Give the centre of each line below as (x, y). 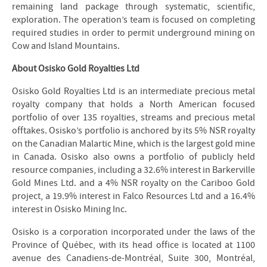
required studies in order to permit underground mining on (133, 33)
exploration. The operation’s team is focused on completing (133, 20)
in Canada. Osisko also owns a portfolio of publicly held (133, 157)
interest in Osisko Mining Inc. (69, 209)
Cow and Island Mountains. (66, 46)
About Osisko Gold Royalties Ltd (76, 69)
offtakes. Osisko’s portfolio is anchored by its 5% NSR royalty (133, 131)
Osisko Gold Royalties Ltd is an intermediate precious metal (133, 91)
